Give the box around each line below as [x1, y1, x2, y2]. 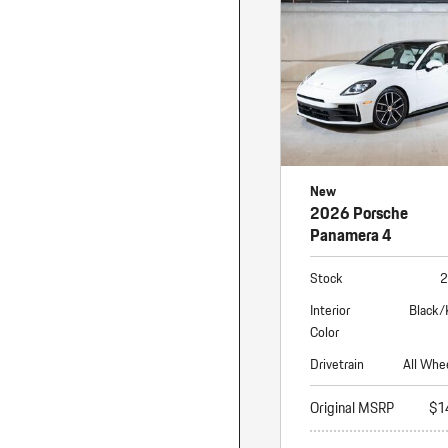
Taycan [40, 58, 82, 83]
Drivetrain [310, 352, 364, 375]
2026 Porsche [310, 198, 408, 226]
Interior [310, 298, 350, 321]
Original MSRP [310, 395, 394, 420]
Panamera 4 [310, 220, 392, 248]
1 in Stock [143, 104, 216, 133]
